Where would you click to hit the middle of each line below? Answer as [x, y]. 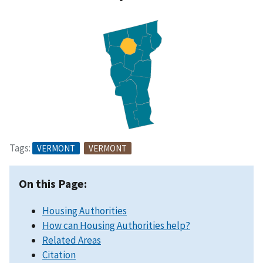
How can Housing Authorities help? [116, 225]
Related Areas [72, 240]
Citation [59, 254]
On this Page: [53, 183]
